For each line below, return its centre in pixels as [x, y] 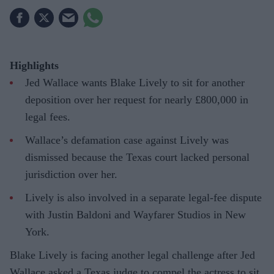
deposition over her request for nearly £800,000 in [137, 99]
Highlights [34, 65]
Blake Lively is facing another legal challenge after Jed [132, 255]
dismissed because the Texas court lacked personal [137, 157]
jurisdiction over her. [71, 174]
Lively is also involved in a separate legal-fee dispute [143, 197]
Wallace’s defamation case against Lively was [127, 140]
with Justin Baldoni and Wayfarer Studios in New [135, 214]
